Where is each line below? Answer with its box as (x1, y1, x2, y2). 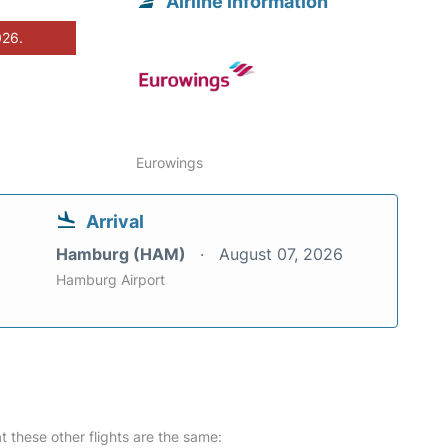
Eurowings (136, 153, 204, 171)
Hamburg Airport (56, 270, 165, 288)
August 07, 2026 (219, 243, 343, 264)
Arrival (86, 210, 144, 232)
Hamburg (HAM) (56, 243, 190, 264)
